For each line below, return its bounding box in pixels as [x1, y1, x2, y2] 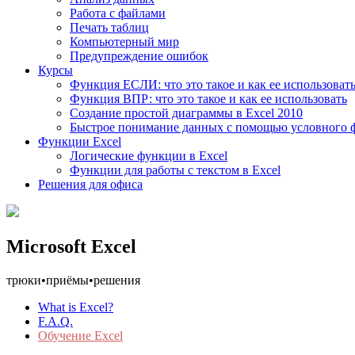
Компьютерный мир [70, 35, 179, 48]
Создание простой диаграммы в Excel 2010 [70, 106, 303, 120]
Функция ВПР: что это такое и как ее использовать [70, 92, 347, 105]
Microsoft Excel [6, 235, 136, 257]
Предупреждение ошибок [70, 49, 208, 63]
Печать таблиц [70, 21, 149, 34]
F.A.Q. [38, 314, 73, 328]
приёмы [46, 273, 89, 287]
